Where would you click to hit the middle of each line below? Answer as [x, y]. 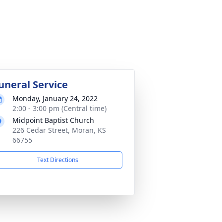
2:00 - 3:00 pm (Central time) [59, 108]
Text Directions [57, 160]
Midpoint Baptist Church [53, 120]
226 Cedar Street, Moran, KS [59, 130]
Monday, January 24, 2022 [55, 98]
